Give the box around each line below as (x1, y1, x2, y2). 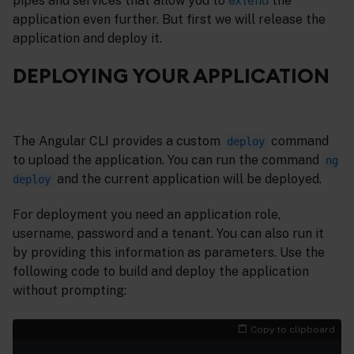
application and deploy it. (13, 30, 162, 46)
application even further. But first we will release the (13, 11, 326, 27)
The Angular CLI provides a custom (13, 133, 224, 149)
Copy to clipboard (250, 323, 335, 335)
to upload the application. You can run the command (13, 152, 322, 168)
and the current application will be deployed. (54, 171, 322, 186)
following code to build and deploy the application (13, 263, 309, 279)
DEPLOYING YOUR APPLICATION (13, 62, 330, 89)
